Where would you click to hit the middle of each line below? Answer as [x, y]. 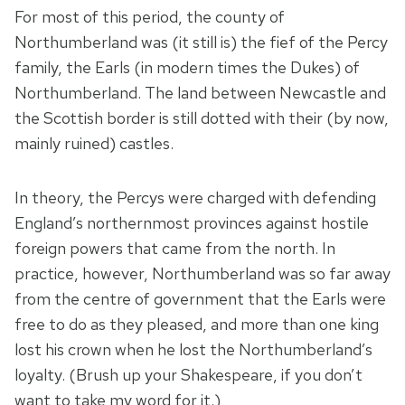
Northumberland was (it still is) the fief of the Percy [201, 42]
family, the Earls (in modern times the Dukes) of [187, 68]
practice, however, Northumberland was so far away [202, 274]
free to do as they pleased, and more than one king [197, 325]
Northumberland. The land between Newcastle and [200, 93]
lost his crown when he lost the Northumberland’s [193, 350]
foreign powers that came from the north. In [175, 249]
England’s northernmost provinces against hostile [192, 223]
